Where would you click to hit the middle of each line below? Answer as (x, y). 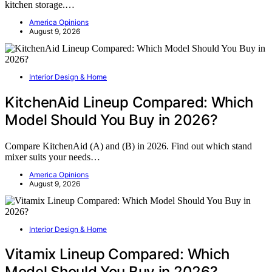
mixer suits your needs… (53, 157)
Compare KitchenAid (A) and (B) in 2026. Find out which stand (128, 146)
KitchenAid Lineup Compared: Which (129, 102)
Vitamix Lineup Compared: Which (117, 254)
